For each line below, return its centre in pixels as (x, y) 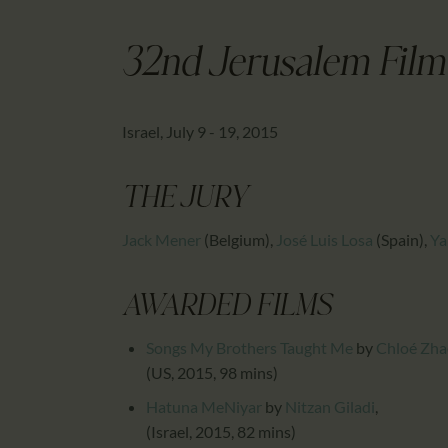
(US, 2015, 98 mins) (212, 373)
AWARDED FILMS (227, 308)
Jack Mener (161, 240)
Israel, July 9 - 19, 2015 (200, 132)
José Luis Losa (324, 240)
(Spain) (398, 240)
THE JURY (185, 200)
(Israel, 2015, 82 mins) (221, 432)
